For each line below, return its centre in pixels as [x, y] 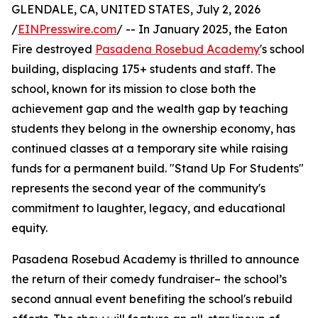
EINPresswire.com [67, 29]
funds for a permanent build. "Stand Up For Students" [158, 169]
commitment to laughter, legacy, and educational [148, 208]
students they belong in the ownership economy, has [153, 129]
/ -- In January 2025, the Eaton [202, 29]
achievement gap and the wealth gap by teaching [150, 109]
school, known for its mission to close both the [134, 89]
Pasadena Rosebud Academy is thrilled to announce [155, 259]
